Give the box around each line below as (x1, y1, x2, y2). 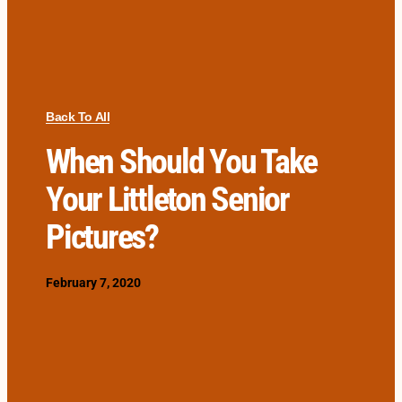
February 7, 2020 (46, 275, 142, 290)
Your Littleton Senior (46, 179, 289, 219)
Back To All (46, 109, 110, 124)
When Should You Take (46, 141, 318, 181)
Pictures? (46, 216, 158, 257)
